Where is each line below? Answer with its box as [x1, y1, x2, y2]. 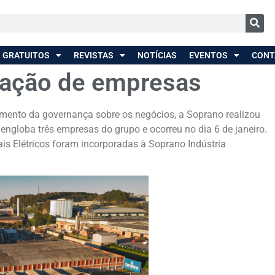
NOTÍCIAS [137, 50, 177, 61]
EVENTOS [188, 50, 228, 61]
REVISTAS [73, 50, 114, 61]
